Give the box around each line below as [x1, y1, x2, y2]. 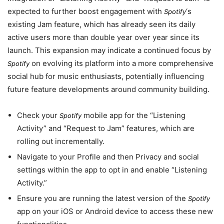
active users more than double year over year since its [7, 32, 199, 42]
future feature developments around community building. [7, 84, 209, 94]
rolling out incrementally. [16, 136, 104, 146]
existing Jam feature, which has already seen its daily [7, 19, 195, 29]
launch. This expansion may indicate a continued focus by [7, 45, 211, 55]
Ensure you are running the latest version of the [16, 193, 188, 203]
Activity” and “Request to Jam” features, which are [16, 123, 194, 133]
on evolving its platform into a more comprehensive [29, 58, 213, 68]
